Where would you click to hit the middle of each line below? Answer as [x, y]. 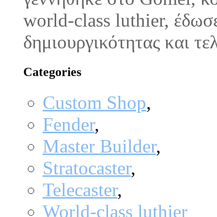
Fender [69, 124]
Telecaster [80, 189]
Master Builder [99, 146]
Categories [52, 72]
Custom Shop [94, 102]
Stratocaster [87, 168]
